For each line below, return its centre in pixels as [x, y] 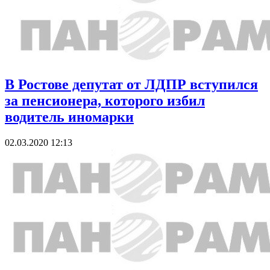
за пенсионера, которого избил [105, 101]
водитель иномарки [69, 117]
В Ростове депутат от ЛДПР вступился [131, 85]
